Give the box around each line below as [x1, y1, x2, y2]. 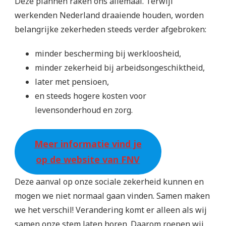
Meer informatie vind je [34, 137, 142, 150]
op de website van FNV [36, 153, 140, 165]
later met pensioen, [35, 76, 109, 87]
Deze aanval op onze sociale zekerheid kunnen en [15, 176, 204, 187]
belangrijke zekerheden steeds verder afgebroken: [15, 23, 206, 35]
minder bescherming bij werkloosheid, [35, 47, 181, 59]
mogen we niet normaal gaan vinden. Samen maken [15, 190, 210, 201]
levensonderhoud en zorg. [35, 104, 133, 116]
